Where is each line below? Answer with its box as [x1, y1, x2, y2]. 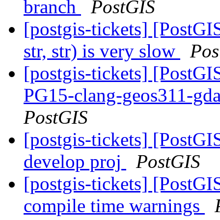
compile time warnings [24, 195, 205, 217]
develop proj [24, 151, 126, 172]
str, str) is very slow [24, 40, 180, 62]
